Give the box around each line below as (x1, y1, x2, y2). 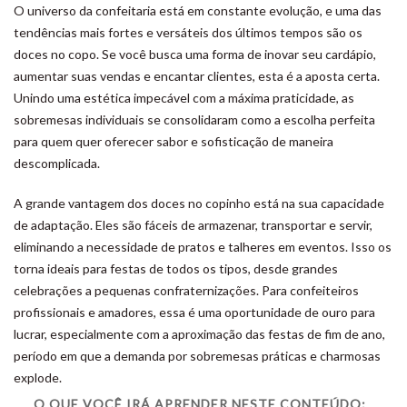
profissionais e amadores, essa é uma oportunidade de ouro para (14, 304, 375, 320)
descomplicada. (14, 155, 100, 171)
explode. (14, 370, 62, 385)
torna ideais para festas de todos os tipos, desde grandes (14, 261, 338, 276)
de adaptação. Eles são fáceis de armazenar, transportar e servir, (14, 217, 372, 233)
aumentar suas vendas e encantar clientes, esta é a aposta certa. (14, 68, 380, 84)
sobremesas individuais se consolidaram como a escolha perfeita (14, 112, 375, 127)
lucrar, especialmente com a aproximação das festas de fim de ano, (14, 326, 385, 342)
